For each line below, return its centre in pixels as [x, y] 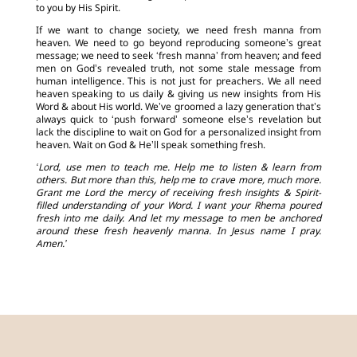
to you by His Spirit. [78, 9]
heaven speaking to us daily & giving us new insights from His [178, 95]
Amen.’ [51, 245]
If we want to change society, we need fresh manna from [178, 31]
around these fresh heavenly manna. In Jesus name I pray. [178, 232]
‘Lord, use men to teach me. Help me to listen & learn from [178, 169]
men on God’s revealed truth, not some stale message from [178, 70]
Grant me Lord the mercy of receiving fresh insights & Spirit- [178, 194]
